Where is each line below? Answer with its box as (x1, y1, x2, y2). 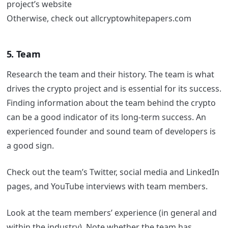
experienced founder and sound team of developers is (6, 125, 216, 137)
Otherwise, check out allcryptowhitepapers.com (6, 13, 191, 24)
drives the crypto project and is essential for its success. (6, 82, 221, 94)
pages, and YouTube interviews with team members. (6, 180, 208, 192)
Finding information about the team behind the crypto (6, 97, 216, 108)
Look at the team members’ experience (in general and (6, 207, 217, 218)
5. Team (6, 48, 41, 61)
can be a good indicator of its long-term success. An (6, 111, 206, 123)
